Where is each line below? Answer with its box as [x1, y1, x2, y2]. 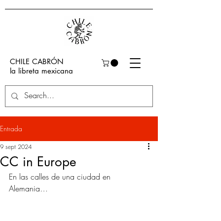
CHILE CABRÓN [10, 57, 64, 66]
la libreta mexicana [10, 66, 73, 75]
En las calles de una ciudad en [9, 171, 113, 183]
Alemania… [9, 183, 48, 194]
